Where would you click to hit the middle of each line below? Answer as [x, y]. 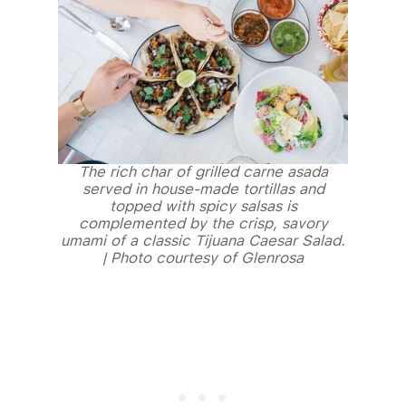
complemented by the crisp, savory [203, 224]
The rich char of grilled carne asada [203, 172]
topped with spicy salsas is [203, 207]
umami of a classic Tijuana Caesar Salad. [203, 241]
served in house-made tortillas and [203, 189]
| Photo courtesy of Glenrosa [203, 258]
